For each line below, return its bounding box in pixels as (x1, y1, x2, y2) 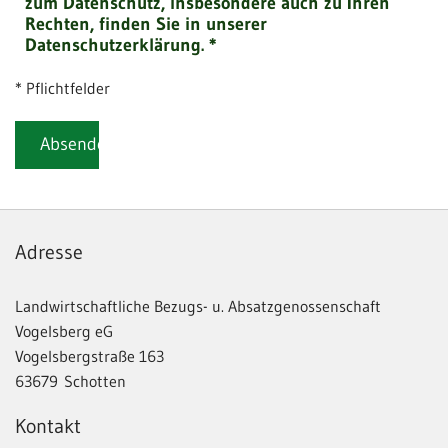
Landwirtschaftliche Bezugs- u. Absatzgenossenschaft (15, 296, 381, 317)
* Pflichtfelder (15, 78, 110, 99)
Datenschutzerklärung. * (25, 34, 217, 57)
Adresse (15, 240, 83, 265)
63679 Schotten (15, 371, 126, 392)
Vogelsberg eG (15, 321, 113, 342)
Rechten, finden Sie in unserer (25, 13, 267, 36)
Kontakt (15, 414, 81, 439)
